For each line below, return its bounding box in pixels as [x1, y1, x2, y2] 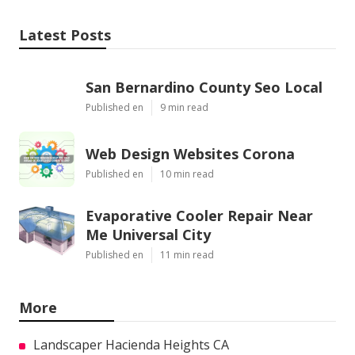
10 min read [160, 167, 214, 181]
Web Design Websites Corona [86, 144, 295, 164]
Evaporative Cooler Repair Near [86, 206, 313, 226]
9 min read [160, 101, 208, 115]
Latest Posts [19, 25, 111, 45]
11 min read [160, 248, 214, 262]
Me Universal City [86, 225, 211, 245]
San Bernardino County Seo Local [86, 78, 323, 97]
